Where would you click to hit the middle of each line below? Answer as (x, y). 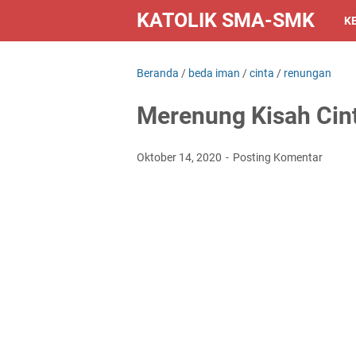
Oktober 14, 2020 (180, 157)
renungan (308, 73)
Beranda (158, 73)
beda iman (214, 73)
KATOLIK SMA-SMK (226, 20)
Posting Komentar (278, 157)
